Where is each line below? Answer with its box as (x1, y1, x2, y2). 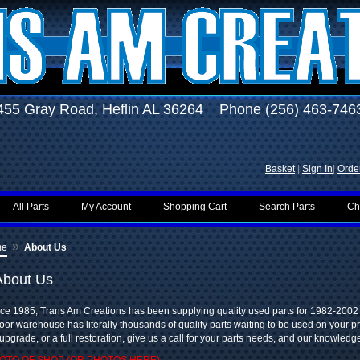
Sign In (302, 163, 333, 174)
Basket (265, 163, 295, 174)
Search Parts (259, 201, 315, 212)
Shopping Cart (163, 201, 227, 212)
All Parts (13, 201, 49, 212)
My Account (81, 201, 131, 212)
